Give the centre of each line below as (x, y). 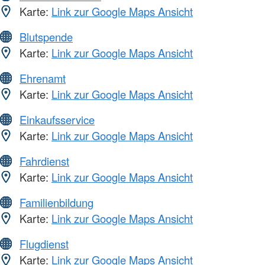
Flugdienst (44, 244)
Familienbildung (56, 203)
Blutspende (46, 37)
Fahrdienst (44, 161)
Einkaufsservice (57, 120)
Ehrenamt (43, 78)
